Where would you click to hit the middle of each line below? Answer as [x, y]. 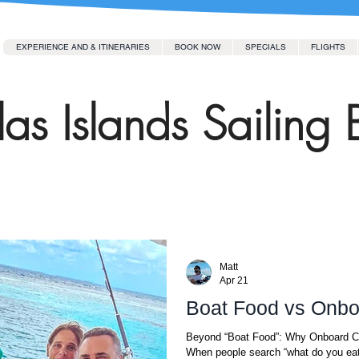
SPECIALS [266, 47]
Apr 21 [234, 280]
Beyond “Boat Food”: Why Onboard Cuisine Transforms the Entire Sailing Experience [236, 337]
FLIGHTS [328, 47]
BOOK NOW [198, 47]
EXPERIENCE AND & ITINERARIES [83, 47]
